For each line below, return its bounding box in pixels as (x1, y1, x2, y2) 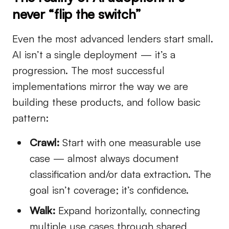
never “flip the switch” (12, 6, 142, 22)
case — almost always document (30, 152, 179, 165)
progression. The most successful (12, 64, 165, 77)
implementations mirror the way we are (12, 80, 188, 93)
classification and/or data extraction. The (30, 168, 211, 181)
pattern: (12, 111, 49, 125)
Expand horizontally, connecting (55, 204, 200, 217)
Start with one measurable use (59, 136, 201, 149)
